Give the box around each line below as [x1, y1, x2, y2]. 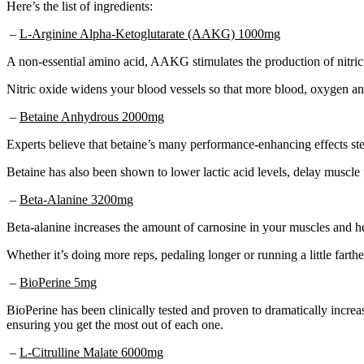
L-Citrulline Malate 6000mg [19, 344, 163, 359]
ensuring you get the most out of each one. [6, 317, 223, 331]
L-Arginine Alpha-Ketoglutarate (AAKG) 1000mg [19, 26, 280, 41]
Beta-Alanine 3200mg [19, 192, 133, 206]
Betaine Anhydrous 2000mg [19, 109, 164, 123]
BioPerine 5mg [19, 275, 97, 289]
